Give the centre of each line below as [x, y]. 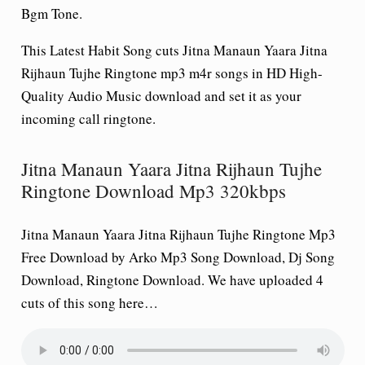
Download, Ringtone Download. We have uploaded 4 [172, 279]
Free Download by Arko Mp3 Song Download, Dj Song [178, 257]
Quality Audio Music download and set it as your [161, 96]
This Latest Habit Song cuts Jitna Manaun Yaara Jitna [174, 50]
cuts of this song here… [89, 302]
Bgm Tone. [51, 13]
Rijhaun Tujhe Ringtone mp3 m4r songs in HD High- [172, 73]
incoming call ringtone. [88, 119]
